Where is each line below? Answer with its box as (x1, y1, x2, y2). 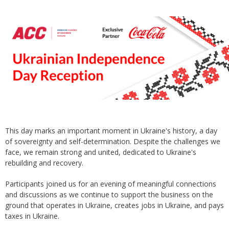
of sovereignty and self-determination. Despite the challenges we (5, 136, 220, 147)
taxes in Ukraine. (5, 211, 59, 221)
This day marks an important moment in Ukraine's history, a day (5, 126, 217, 136)
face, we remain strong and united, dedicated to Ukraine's (5, 147, 196, 157)
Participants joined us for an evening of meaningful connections (5, 179, 216, 189)
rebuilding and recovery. (5, 158, 83, 168)
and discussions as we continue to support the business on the (5, 190, 213, 200)
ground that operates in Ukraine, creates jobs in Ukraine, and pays (5, 200, 224, 211)
